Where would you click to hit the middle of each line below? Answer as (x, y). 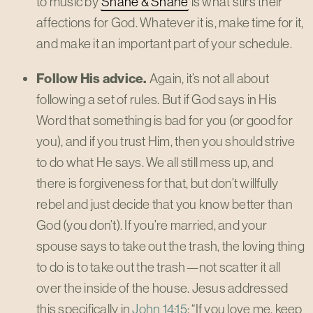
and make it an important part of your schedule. (164, 43)
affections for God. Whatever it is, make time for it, (170, 22)
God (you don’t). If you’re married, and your (152, 225)
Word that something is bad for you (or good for (165, 120)
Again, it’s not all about (208, 78)
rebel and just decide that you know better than (165, 204)
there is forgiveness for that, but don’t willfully (158, 183)
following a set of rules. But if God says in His (156, 99)
